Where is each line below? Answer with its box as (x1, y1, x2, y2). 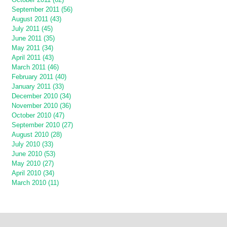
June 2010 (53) (12, 149, 55, 158)
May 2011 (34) (12, 44, 53, 52)
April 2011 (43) (12, 53, 54, 61)
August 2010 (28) (12, 130, 62, 138)
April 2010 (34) (12, 169, 54, 177)
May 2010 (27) (12, 159, 54, 167)
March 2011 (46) (12, 63, 59, 71)
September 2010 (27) (12, 121, 73, 129)
